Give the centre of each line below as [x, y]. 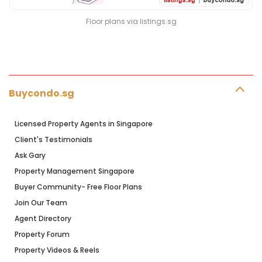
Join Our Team [41, 202]
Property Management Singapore [75, 171]
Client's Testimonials [54, 139]
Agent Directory [43, 218]
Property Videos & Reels [57, 250]
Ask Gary [30, 155]
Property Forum [42, 234]
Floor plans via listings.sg [131, 21]
